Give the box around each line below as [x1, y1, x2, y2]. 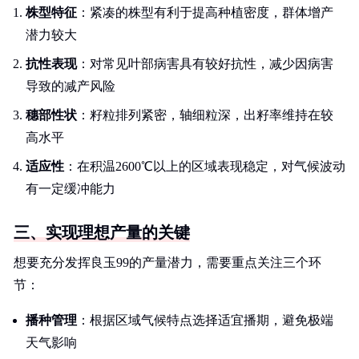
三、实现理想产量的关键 [14, 224, 190, 241]
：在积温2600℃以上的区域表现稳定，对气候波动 [64, 159, 345, 173]
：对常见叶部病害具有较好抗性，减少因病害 [77, 57, 333, 71]
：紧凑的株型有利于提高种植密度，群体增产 [77, 6, 333, 19]
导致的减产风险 [26, 79, 115, 93]
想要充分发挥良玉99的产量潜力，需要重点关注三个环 [14, 256, 321, 269]
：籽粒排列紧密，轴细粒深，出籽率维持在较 [77, 108, 333, 122]
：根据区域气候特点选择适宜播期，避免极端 [77, 313, 333, 327]
